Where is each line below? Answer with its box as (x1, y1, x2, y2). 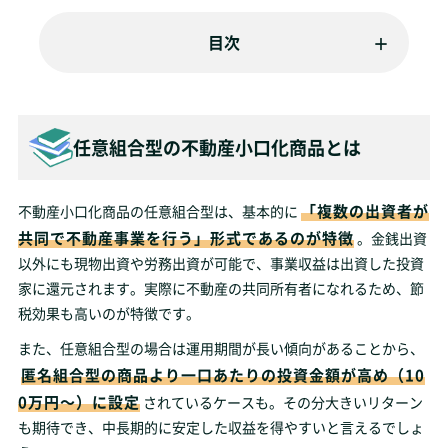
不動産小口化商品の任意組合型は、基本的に (17, 201, 298, 221)
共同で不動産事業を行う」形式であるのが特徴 (17, 227, 354, 248)
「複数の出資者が (300, 200, 429, 221)
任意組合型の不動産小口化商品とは (72, 134, 361, 160)
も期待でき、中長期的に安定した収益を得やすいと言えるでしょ (17, 417, 424, 437)
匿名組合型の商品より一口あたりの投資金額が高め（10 (20, 364, 425, 385)
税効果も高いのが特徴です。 (17, 303, 200, 323)
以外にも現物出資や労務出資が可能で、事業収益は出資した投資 (17, 253, 424, 273)
